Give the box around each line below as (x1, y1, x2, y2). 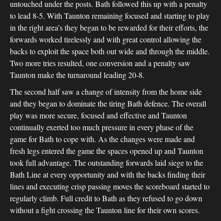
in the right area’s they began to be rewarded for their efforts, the (10, 22, 208, 33)
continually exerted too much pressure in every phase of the (10, 122, 193, 132)
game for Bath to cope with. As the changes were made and (10, 134, 195, 144)
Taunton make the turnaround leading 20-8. (10, 70, 145, 80)
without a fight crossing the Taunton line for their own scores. (10, 205, 200, 215)
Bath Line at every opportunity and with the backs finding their (10, 169, 205, 180)
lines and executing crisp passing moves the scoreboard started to (10, 181, 210, 191)
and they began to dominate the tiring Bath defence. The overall (10, 98, 206, 109)
